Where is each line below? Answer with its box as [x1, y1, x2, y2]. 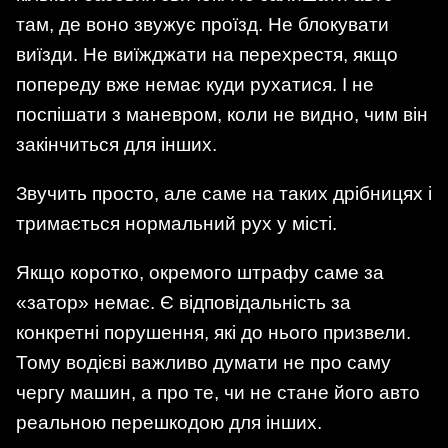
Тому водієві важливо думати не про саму [16, 352, 391, 374]
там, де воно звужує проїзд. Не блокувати [16, 13, 389, 35]
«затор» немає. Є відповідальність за [16, 292, 351, 314]
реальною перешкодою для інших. [16, 412, 322, 434]
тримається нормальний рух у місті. [16, 212, 337, 234]
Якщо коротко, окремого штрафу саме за [16, 262, 384, 284]
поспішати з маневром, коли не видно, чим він [16, 103, 428, 125]
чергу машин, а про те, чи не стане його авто [16, 382, 420, 404]
